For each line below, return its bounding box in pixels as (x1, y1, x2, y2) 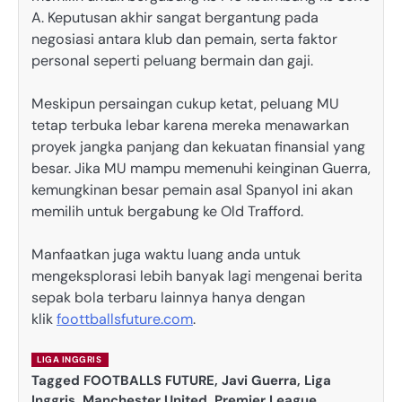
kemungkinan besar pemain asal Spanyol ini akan (31, 180, 353, 200)
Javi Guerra (222, 371, 297, 389)
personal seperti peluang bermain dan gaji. (31, 51, 313, 71)
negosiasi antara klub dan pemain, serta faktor (31, 30, 337, 49)
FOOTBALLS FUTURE (83, 371, 214, 389)
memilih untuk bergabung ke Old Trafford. (31, 202, 303, 222)
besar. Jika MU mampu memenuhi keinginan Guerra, (31, 159, 371, 179)
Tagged (31, 371, 83, 389)
